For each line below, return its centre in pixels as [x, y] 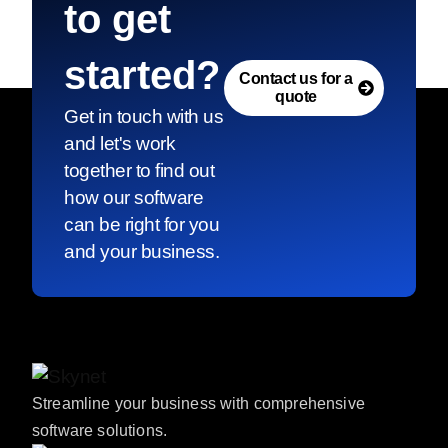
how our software [134, 198]
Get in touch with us [144, 117]
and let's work [120, 144]
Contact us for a [296, 79]
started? [142, 75]
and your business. [142, 252]
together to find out [139, 171]
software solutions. [100, 430]
